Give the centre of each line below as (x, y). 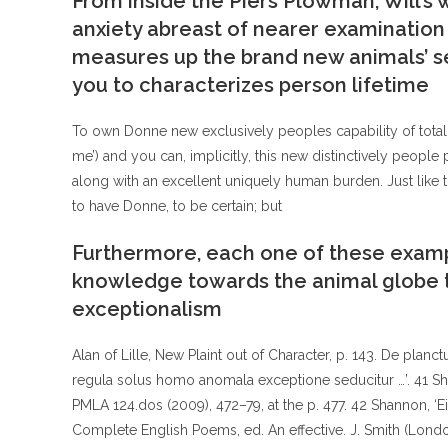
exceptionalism (147, 309)
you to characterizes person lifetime (250, 85)
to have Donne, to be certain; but (177, 206)
